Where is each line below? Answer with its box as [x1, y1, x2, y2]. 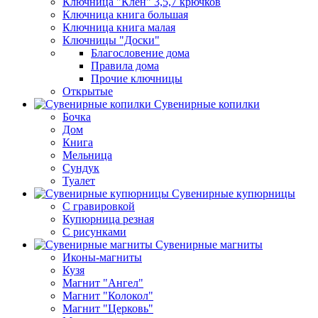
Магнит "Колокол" [62, 290, 153, 302]
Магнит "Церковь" [62, 302, 153, 314]
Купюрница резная [62, 213, 154, 225]
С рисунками [62, 226, 126, 238]
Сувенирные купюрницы [172, 187, 295, 199]
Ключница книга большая [62, 9, 188, 21]
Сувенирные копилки [154, 98, 260, 110]
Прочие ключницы [91, 72, 182, 84]
